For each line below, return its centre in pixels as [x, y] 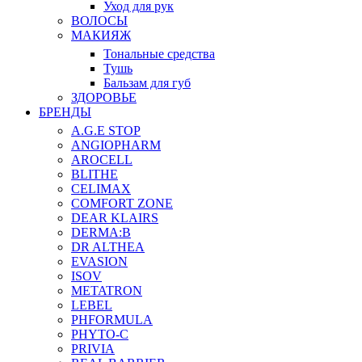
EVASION [99, 262]
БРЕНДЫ [65, 112]
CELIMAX [101, 189]
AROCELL [102, 160]
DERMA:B [101, 233]
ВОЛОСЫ [99, 21]
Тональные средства [159, 54]
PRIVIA [93, 349]
